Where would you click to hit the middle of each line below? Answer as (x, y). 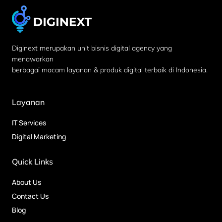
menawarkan (33, 59)
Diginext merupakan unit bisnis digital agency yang (92, 48)
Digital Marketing (39, 136)
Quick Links (32, 161)
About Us (27, 182)
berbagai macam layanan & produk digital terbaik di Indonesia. (110, 70)
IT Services (29, 122)
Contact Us (30, 196)
